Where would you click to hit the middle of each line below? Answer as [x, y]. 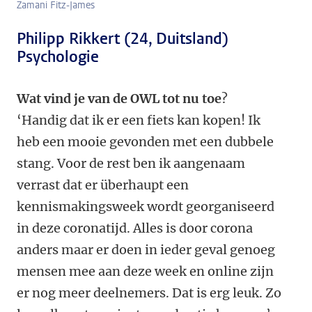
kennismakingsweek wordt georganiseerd [146, 207]
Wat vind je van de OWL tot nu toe [119, 99]
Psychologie [58, 57]
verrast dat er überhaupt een [103, 185]
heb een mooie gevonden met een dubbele [145, 142]
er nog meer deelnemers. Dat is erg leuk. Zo [149, 293]
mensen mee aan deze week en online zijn [145, 272]
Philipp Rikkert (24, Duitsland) [123, 39]
